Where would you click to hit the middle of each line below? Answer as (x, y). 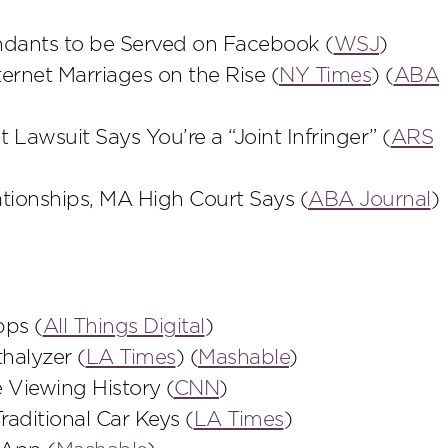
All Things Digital (123, 327)
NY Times (325, 76)
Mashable (243, 358)
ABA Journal (369, 200)
